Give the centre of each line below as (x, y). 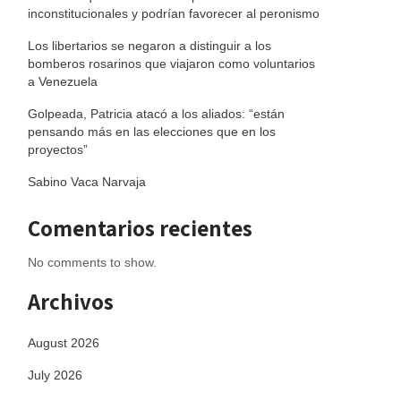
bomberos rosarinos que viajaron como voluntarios (171, 64)
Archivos (71, 301)
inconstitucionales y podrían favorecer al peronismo (174, 13)
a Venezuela (63, 81)
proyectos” (58, 149)
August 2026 (64, 343)
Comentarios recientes (140, 228)
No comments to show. (92, 262)
